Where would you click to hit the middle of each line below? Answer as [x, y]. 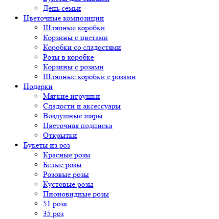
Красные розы [67, 155]
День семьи [62, 8]
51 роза [55, 204]
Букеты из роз [47, 145]
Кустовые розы [68, 184]
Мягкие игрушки [72, 96]
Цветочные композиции [64, 18]
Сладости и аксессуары [82, 106]
